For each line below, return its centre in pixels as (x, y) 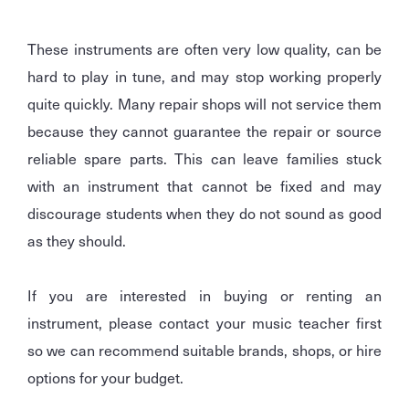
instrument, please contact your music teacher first (204, 323)
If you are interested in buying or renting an (204, 295)
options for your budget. (105, 378)
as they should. (77, 241)
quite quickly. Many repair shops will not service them (204, 104)
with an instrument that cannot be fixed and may (204, 186)
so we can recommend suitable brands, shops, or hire (204, 350)
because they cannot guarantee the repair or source (204, 131)
